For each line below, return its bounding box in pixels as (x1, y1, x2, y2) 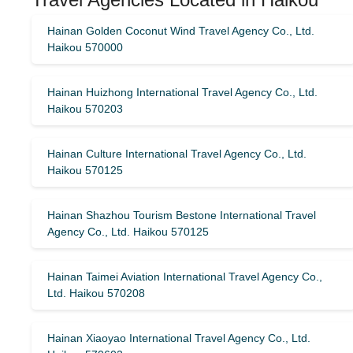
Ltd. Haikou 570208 (47, 287, 145, 299)
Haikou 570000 (47, 41, 123, 54)
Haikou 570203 (47, 102, 123, 115)
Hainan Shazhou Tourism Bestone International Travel (47, 209, 316, 221)
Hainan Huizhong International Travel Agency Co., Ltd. (47, 86, 318, 98)
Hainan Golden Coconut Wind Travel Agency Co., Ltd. (47, 24, 314, 37)
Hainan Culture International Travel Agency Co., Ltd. (47, 147, 307, 160)
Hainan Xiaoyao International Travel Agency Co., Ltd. (47, 332, 310, 344)
